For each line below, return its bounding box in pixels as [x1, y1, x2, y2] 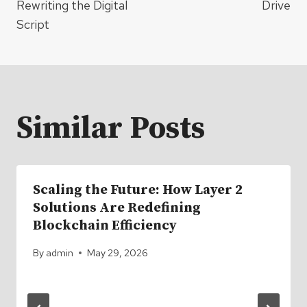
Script [16, 16, 49, 32]
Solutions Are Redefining [33, 199, 201, 217]
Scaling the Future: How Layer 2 [33, 181, 243, 199]
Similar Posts [16, 108, 205, 148]
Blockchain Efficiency [33, 217, 177, 234]
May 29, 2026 [87, 246, 149, 260]
